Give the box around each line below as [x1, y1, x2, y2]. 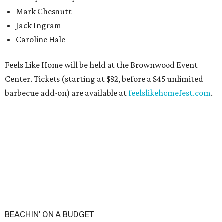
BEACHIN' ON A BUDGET [5, 209, 94, 220]
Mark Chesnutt [16, 6, 72, 17]
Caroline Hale [16, 34, 65, 45]
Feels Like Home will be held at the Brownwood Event [5, 60, 198, 70]
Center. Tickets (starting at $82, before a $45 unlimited [5, 74, 203, 84]
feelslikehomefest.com [128, 88, 211, 98]
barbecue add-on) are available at [5, 88, 128, 98]
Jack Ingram [16, 20, 61, 31]
